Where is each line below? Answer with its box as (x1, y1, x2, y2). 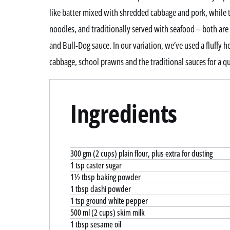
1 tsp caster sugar (70, 160, 122, 171)
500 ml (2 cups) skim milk (70, 207, 145, 219)
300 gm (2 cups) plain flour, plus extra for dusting (70, 148, 213, 160)
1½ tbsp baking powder (70, 171, 141, 183)
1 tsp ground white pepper (70, 195, 148, 207)
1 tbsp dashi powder (70, 183, 131, 195)
